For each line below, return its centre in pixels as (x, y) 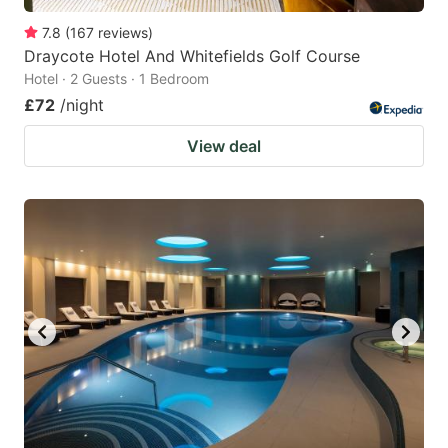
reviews (123, 33)
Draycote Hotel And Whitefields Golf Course (192, 56)
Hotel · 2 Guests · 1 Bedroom (116, 79)
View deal (224, 146)
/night (82, 105)
